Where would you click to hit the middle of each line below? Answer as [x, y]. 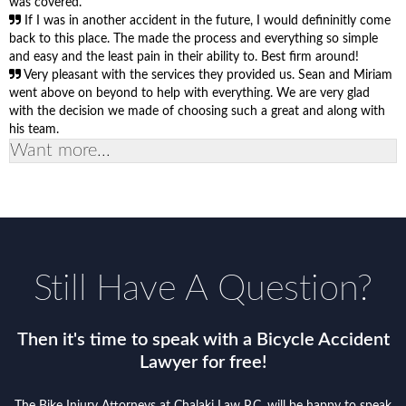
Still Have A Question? [203, 289]
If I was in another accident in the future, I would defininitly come [208, 20]
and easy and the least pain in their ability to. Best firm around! [184, 57]
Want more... [60, 150]
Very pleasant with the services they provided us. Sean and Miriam [208, 75]
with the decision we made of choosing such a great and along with [197, 111]
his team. [34, 129]
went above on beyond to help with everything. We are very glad [189, 93]
